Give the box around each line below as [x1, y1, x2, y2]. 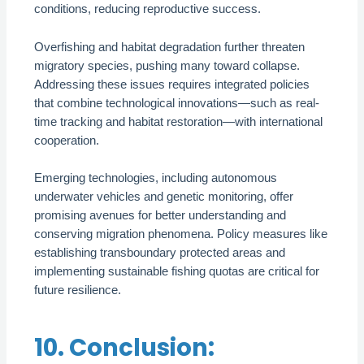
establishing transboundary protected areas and [34, 246, 286, 260]
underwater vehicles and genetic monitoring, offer [34, 190, 294, 204]
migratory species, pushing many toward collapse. [34, 58, 301, 72]
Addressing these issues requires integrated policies [34, 77, 310, 91]
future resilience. [34, 284, 122, 297]
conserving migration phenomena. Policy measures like [34, 227, 328, 241]
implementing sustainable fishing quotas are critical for [34, 265, 320, 279]
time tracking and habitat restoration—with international [34, 115, 323, 128]
